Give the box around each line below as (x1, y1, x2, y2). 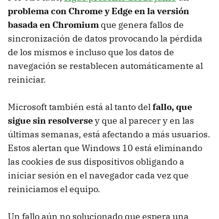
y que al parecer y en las (93, 115, 194, 127)
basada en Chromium (8, 19, 99, 31)
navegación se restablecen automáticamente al (8, 60, 203, 72)
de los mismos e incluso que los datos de (8, 46, 174, 58)
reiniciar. (8, 74, 46, 86)
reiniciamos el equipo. (8, 183, 100, 195)
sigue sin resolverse (8, 115, 93, 127)
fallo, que (153, 101, 192, 113)
